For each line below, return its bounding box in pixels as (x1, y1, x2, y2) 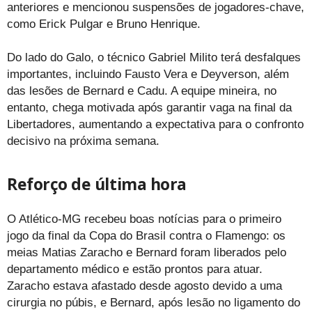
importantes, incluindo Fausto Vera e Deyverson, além (7, 68, 289, 81)
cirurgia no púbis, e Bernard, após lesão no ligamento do (7, 296, 300, 310)
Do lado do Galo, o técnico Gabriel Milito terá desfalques (7, 51, 301, 65)
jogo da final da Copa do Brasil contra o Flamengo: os (7, 229, 286, 243)
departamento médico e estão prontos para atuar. (7, 263, 263, 276)
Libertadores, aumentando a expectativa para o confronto (7, 118, 304, 132)
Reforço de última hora (7, 173, 187, 196)
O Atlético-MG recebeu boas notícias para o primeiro (7, 212, 281, 226)
